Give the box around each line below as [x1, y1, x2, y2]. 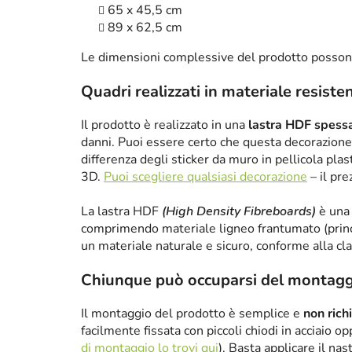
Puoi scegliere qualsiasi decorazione [104, 168, 307, 186]
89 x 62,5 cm [108, 19, 182, 37]
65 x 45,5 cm [108, 2, 182, 20]
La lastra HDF [81, 203, 162, 221]
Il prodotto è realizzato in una [81, 116, 248, 134]
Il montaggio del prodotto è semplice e [81, 305, 303, 323]
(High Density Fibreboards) [162, 203, 316, 221]
